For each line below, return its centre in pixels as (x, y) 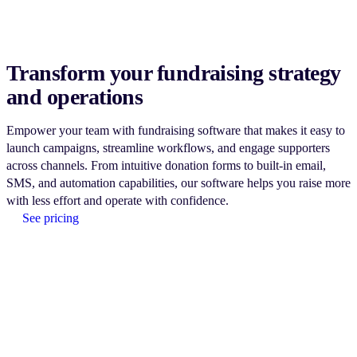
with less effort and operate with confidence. (118, 200)
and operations (75, 96)
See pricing (51, 218)
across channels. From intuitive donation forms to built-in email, (166, 165)
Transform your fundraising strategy (174, 73)
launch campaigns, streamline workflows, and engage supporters (168, 147)
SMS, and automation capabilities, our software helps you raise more (178, 182)
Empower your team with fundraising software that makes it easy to (176, 130)
